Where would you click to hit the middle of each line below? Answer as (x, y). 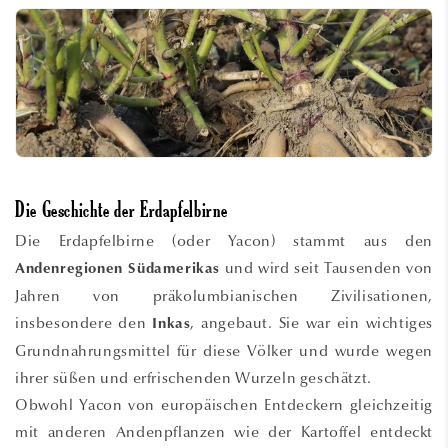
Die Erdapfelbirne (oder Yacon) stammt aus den (224, 240)
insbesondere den (84, 322)
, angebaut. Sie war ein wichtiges (311, 322)
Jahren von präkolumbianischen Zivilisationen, (224, 295)
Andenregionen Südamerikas (118, 269)
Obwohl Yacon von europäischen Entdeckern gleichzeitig (224, 404)
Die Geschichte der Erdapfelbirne (121, 212)
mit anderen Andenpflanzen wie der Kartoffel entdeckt (224, 431)
